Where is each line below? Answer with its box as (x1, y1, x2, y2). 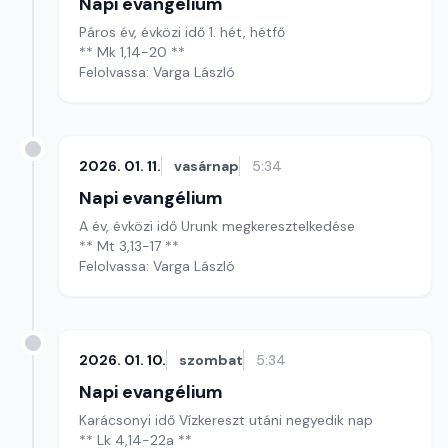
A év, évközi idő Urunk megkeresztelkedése (79, 217, 355, 235)
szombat (179, 351, 243, 369)
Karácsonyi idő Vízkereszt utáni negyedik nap (79, 411, 373, 429)
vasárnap (174, 157, 239, 175)
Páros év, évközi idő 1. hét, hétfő (79, 23, 285, 41)
